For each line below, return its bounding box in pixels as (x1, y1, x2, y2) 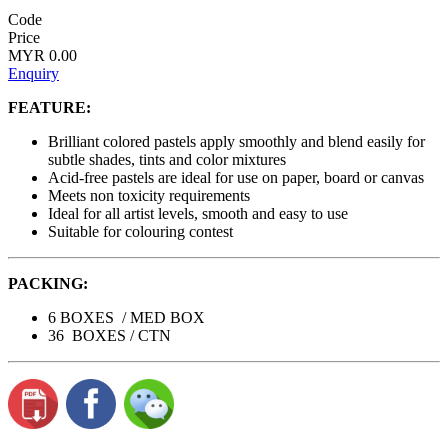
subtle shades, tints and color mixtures (48, 151, 286, 169)
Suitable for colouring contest (48, 223, 233, 241)
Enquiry (8, 65, 59, 83)
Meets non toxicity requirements (48, 187, 250, 205)
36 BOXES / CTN (48, 327, 171, 345)
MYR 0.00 (8, 47, 77, 65)
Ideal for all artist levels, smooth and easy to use (48, 205, 348, 223)
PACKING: (8, 275, 88, 293)
